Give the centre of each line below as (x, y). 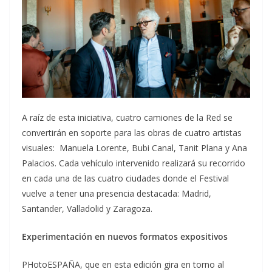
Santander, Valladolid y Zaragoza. (87, 209)
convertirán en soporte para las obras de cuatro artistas (132, 133)
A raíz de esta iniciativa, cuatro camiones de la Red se (127, 118)
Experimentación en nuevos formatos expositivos (125, 237)
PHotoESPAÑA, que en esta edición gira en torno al (123, 265)
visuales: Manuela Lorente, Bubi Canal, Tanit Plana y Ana (134, 148)
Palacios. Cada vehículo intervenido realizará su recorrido (134, 163)
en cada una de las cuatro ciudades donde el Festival (125, 178)
